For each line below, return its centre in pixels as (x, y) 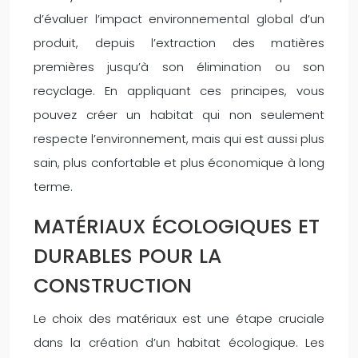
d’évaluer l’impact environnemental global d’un (179, 18)
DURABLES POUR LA (127, 256)
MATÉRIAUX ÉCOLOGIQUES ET (177, 226)
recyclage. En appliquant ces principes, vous (179, 90)
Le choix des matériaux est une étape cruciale (179, 318)
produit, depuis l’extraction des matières (179, 42)
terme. (53, 186)
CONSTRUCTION (113, 285)
